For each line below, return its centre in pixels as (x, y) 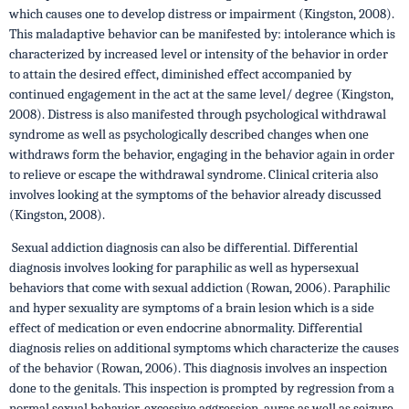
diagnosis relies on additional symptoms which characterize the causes (204, 348)
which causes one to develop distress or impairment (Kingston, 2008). (202, 14)
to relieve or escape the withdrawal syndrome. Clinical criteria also (194, 174)
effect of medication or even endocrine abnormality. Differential (186, 328)
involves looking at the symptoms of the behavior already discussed (195, 194)
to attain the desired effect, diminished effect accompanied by (180, 74)
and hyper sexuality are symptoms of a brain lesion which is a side (192, 308)
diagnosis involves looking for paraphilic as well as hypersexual (184, 267)
